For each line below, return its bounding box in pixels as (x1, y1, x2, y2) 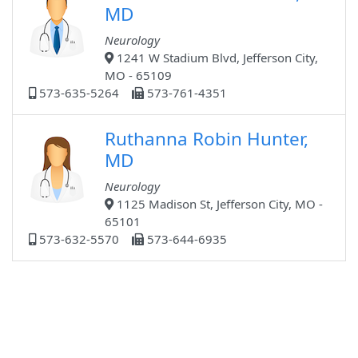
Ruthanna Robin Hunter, (105, 126, 308, 152)
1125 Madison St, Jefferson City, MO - (113, 196, 323, 213)
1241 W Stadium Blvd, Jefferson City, (113, 50, 318, 66)
